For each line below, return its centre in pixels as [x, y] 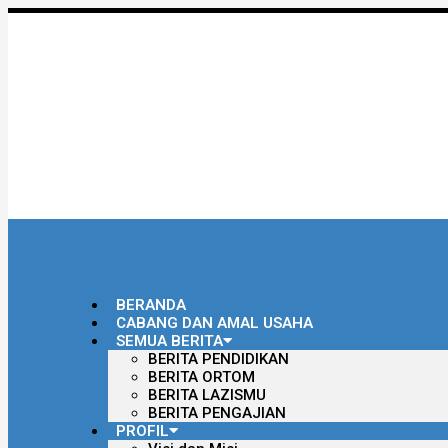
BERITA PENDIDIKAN [218, 359]
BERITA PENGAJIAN [217, 413]
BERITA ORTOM [201, 377]
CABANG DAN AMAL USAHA [214, 323]
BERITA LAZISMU [207, 395]
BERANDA [151, 305]
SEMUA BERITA [169, 341]
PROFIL [142, 431]
